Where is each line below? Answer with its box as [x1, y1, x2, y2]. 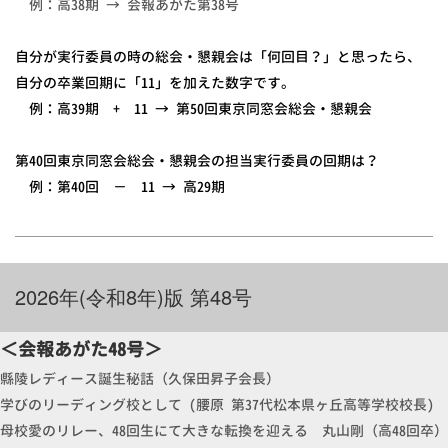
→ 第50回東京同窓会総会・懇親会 [155, 99, 386, 119]
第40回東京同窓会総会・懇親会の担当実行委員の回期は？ [15, 151, 379, 171]
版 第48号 [164, 282, 253, 312]
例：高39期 [15, 99, 113, 119]
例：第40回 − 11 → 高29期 [15, 177, 239, 197]
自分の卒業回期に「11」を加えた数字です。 [15, 73, 295, 93]
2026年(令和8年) [15, 282, 165, 312]
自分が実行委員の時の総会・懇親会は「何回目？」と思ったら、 [15, 47, 421, 67]
